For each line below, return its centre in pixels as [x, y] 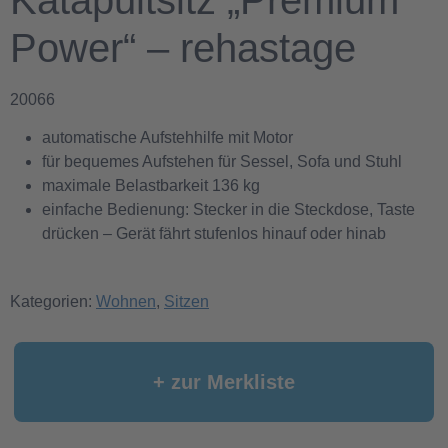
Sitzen [186, 302]
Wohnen [126, 302]
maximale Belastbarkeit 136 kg [151, 186]
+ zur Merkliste [224, 382]
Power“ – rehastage [183, 48]
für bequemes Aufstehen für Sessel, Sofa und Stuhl [222, 162]
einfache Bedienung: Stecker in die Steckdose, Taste [228, 210]
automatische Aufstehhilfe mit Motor [167, 138]
